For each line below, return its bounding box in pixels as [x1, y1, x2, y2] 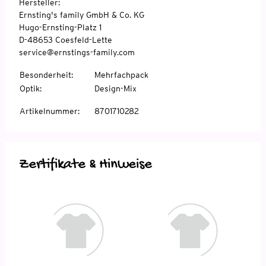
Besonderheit [20, 69, 71, 80]
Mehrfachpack [94, 69, 148, 80]
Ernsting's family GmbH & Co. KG [19, 9, 144, 20]
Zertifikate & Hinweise [19, 156, 152, 173]
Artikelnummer [20, 106, 78, 116]
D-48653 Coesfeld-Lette [19, 34, 115, 45]
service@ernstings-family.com [19, 47, 135, 57]
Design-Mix [94, 83, 137, 93]
